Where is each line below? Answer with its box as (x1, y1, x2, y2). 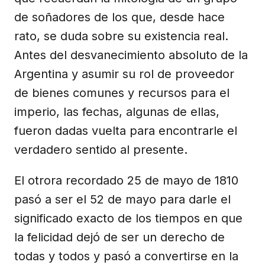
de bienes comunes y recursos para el (14, 85, 230, 100)
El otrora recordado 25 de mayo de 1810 (14, 173, 238, 188)
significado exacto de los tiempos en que (14, 211, 243, 225)
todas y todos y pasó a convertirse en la (14, 248, 238, 263)
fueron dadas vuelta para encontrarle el (14, 123, 237, 138)
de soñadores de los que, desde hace (14, 9, 225, 24)
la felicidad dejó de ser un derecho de (14, 230, 225, 244)
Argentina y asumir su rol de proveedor (14, 66, 234, 81)
